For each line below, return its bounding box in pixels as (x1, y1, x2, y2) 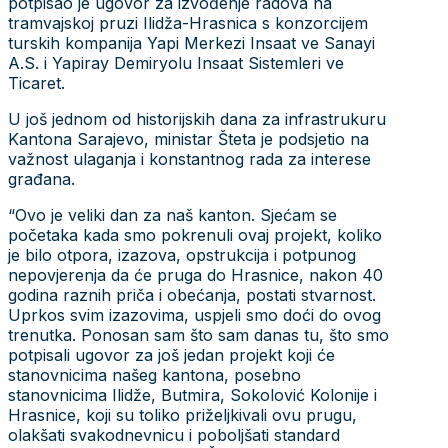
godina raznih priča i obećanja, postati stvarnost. (8, 284, 376, 305)
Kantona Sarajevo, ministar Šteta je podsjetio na (8, 128, 369, 149)
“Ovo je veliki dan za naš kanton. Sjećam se (8, 204, 337, 225)
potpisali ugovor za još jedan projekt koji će (8, 344, 335, 365)
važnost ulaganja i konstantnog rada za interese (8, 148, 371, 169)
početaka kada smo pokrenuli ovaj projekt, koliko (8, 224, 382, 245)
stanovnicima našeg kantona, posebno (8, 364, 301, 385)
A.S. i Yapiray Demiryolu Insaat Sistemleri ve (8, 52, 344, 73)
